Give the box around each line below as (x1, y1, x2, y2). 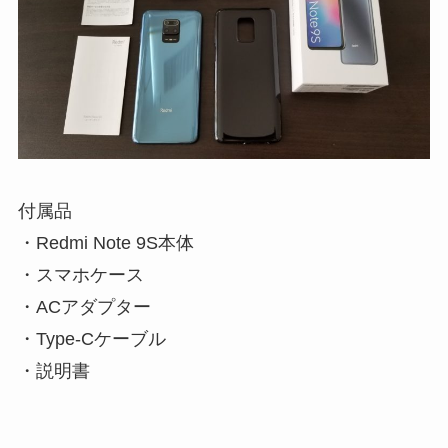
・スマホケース (17, 264, 144, 285)
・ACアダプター (17, 296, 151, 317)
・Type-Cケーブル (17, 328, 166, 349)
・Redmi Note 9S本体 (17, 232, 194, 253)
